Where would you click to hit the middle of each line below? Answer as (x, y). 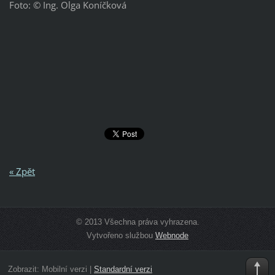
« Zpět (22, 171)
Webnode (172, 235)
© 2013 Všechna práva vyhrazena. (137, 222)
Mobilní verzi (64, 269)
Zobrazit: (25, 269)
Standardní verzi (123, 269)
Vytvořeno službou (121, 235)
